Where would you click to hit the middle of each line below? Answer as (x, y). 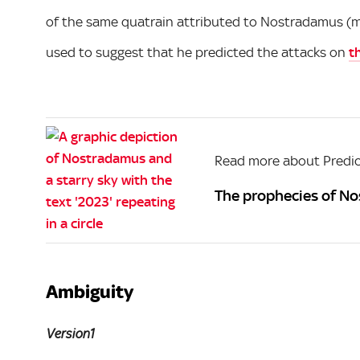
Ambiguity (90, 291)
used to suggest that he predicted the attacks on (197, 52)
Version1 (70, 334)
